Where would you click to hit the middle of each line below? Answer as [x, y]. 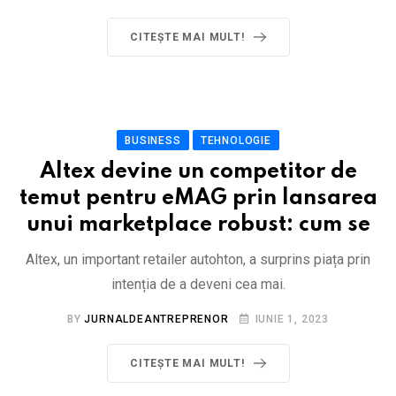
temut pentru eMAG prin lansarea [198, 198]
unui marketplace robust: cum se [198, 225]
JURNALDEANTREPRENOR [156, 319]
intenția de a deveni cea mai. [198, 284]
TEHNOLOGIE [236, 141]
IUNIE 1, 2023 [292, 319]
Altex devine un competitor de [198, 172]
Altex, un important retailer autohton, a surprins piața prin [198, 259]
